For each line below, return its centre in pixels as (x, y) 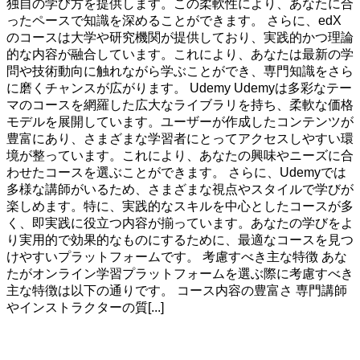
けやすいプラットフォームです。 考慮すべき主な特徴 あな (177, 257)
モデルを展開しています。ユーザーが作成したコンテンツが (180, 122)
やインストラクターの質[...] (85, 308)
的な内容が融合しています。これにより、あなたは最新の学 (180, 55)
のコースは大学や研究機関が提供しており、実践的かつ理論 (180, 38)
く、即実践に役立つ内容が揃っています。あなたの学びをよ (180, 223)
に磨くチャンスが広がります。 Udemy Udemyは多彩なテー (179, 88)
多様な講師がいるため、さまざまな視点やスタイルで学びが (180, 190)
